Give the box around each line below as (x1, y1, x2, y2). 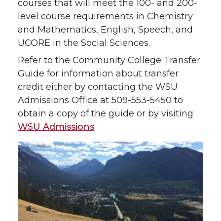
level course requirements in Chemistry (18, 11, 193, 22)
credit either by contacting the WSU (18, 81, 178, 92)
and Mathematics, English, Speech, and (18, 24, 193, 35)
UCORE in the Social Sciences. (18, 37, 150, 48)
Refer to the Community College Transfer (18, 55, 200, 66)
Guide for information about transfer (18, 68, 179, 79)
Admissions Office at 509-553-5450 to (18, 95, 183, 106)
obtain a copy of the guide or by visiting (18, 108, 193, 119)
